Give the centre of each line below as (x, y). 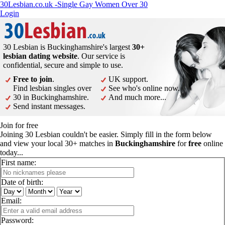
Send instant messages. (49, 106)
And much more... (137, 97)
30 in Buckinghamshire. (51, 97)
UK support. (128, 79)
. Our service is (101, 56)
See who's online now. (144, 88)
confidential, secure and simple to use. (63, 65)
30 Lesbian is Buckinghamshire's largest (68, 47)
